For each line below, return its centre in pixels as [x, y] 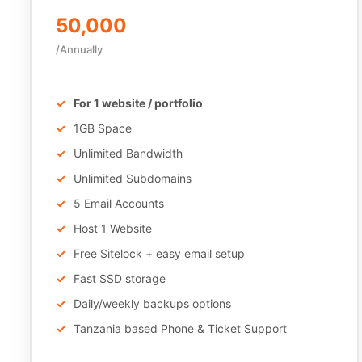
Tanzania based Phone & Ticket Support [180, 328]
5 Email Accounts [119, 203]
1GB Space [103, 128]
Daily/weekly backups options [152, 303]
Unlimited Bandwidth [128, 153]
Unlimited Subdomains [133, 178]
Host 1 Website [113, 228]
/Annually [79, 49]
